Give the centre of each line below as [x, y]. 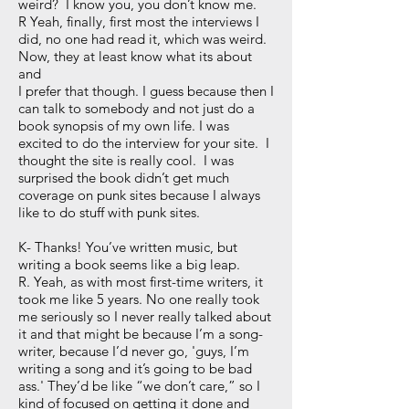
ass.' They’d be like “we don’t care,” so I [139, 386]
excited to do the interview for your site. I [144, 143]
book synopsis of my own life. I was [124, 126]
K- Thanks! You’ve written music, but [128, 247]
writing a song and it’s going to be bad [135, 368]
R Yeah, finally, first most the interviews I [139, 21]
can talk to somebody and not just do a [136, 108]
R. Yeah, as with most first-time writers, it [141, 282]
